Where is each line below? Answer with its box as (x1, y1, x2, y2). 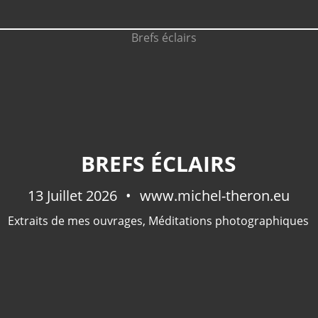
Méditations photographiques (148, 213, 309, 229)
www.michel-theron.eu (136, 186, 290, 205)
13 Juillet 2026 (27, 186, 121, 205)
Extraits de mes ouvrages (8, 213, 143, 229)
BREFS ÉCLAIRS (80, 149, 236, 178)
